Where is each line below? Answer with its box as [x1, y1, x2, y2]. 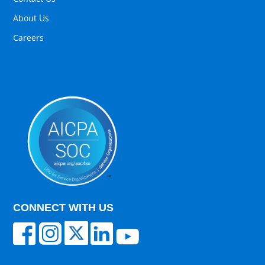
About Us [13, 12, 50, 24]
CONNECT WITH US [13, 202, 114, 214]
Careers [13, 32, 44, 44]
